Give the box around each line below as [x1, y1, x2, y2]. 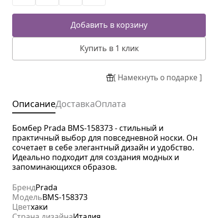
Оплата [95, 98, 126, 110]
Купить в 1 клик [79, 43, 139, 54]
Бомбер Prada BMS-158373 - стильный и [12, 123, 163, 134]
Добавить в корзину [71, 19, 147, 31]
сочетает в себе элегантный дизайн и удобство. [12, 142, 194, 153]
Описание [12, 98, 55, 110]
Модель [12, 192, 42, 203]
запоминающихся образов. [12, 162, 117, 173]
